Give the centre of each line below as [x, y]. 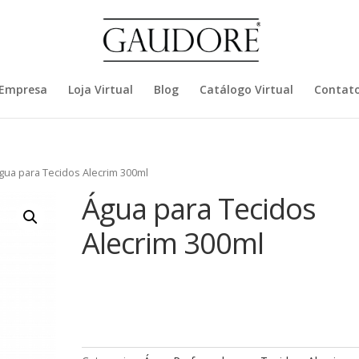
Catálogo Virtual [246, 89]
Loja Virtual [101, 89]
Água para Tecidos [198, 208]
